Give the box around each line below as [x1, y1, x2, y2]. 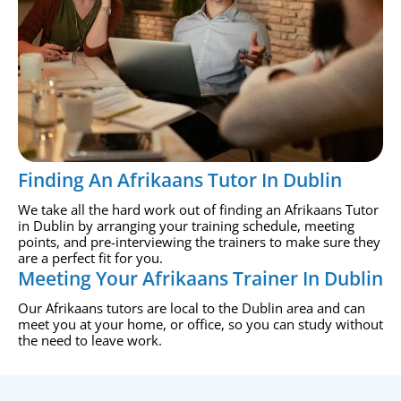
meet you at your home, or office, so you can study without [18, 315, 383, 334]
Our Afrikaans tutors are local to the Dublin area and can [18, 299, 365, 318]
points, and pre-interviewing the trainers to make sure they [18, 233, 380, 252]
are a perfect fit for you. [18, 249, 163, 268]
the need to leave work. [18, 331, 162, 350]
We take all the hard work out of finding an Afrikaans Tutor [18, 200, 379, 219]
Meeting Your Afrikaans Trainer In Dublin [18, 266, 383, 292]
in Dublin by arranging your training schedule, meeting [18, 217, 354, 235]
